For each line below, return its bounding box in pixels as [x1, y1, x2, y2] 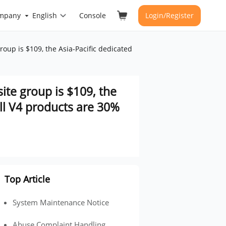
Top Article [4, 173, 50, 185]
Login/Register [145, 10, 194, 20]
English [32, 10, 57, 20]
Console [79, 10, 106, 20]
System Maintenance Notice [12, 197, 109, 207]
